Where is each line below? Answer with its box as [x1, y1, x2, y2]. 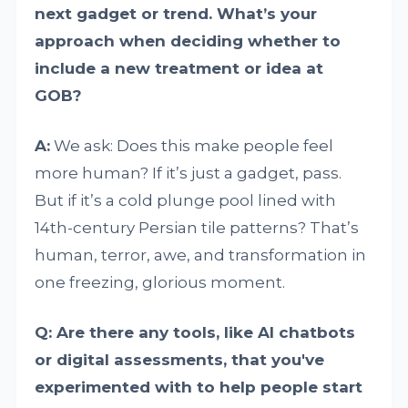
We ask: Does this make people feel [50, 137, 334, 156]
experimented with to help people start [35, 378, 363, 397]
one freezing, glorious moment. [35, 273, 286, 292]
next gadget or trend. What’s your [35, 5, 318, 24]
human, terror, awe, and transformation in [35, 246, 367, 265]
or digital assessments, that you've [35, 351, 325, 370]
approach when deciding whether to [35, 32, 342, 51]
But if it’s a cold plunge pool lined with [35, 191, 337, 210]
